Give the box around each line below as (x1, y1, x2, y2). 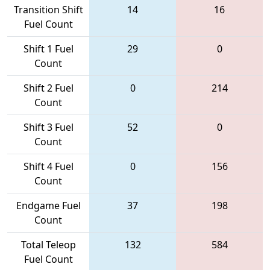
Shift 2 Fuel (23, 81, 74, 95)
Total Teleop (20, 237, 76, 251)
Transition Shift (13, 2, 83, 16)
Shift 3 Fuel (23, 120, 74, 134)
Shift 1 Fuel (23, 42, 74, 55)
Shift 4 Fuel (23, 159, 74, 173)
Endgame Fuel (16, 198, 81, 212)
